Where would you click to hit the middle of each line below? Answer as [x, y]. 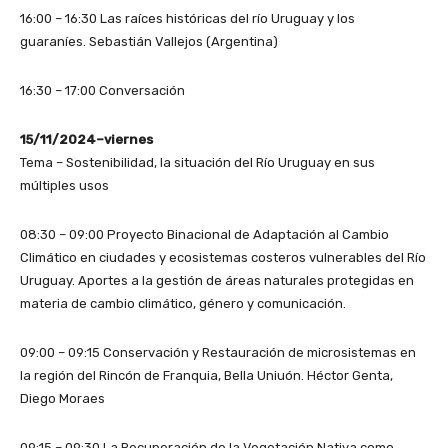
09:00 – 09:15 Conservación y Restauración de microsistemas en [218, 353]
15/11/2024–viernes [86, 140]
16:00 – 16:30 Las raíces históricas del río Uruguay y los [187, 19]
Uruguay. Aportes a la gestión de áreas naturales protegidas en [217, 281]
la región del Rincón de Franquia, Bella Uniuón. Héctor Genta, [206, 376]
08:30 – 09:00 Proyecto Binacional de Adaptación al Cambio [204, 235]
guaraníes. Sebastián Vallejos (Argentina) [149, 42]
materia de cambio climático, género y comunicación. [183, 304]
